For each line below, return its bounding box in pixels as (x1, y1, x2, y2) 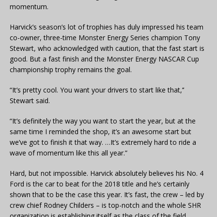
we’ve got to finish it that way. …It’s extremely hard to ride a (10, 137, 196, 147)
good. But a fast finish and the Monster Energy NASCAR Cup (10, 54, 199, 63)
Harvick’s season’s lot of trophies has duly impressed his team (10, 22, 203, 31)
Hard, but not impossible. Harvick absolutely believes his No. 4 (10, 168, 203, 178)
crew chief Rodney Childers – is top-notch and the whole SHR (10, 200, 201, 210)
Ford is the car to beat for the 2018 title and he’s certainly (10, 179, 189, 188)
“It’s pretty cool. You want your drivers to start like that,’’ (10, 85, 184, 94)
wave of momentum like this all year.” (10, 148, 127, 157)
